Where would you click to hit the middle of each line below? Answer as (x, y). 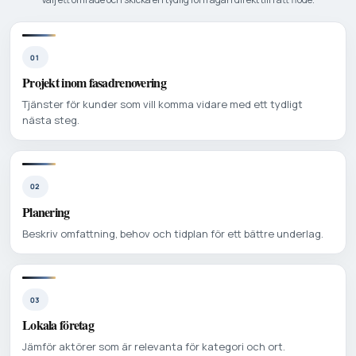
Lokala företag (58, 325)
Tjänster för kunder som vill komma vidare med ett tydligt (163, 104)
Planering (46, 211)
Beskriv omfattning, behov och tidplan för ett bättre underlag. (173, 233)
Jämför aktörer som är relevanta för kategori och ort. (154, 347)
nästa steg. (51, 120)
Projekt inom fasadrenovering (94, 83)
